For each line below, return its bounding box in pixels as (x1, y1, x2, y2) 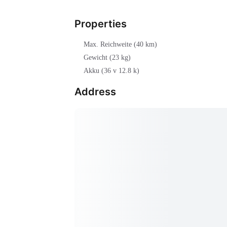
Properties (74, 18, 127, 30)
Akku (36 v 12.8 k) (84, 67, 139, 75)
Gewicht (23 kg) (84, 54, 131, 62)
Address (74, 86, 116, 98)
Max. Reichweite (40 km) (84, 41, 157, 49)
